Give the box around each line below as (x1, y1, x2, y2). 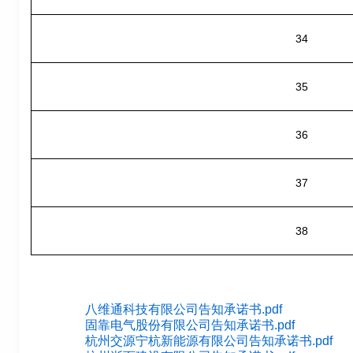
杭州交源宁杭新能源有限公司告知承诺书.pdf (84, 334, 333, 348)
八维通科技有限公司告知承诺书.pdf (84, 303, 282, 317)
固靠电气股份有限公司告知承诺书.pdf (84, 318, 295, 333)
